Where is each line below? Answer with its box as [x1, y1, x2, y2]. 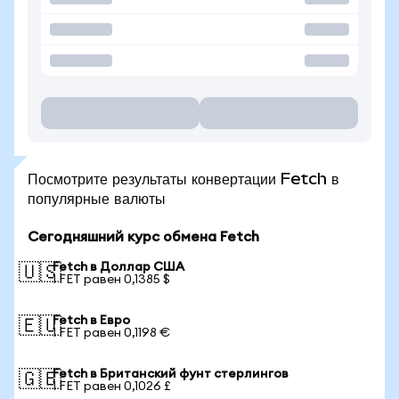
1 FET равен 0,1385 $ [53, 273, 170, 286]
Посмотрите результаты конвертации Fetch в [28, 169, 339, 188]
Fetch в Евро [53, 314, 130, 327]
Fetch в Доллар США [53, 261, 184, 273]
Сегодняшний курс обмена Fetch [28, 230, 259, 244]
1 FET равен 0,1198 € [53, 327, 170, 339]
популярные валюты [28, 189, 166, 208]
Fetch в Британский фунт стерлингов [53, 368, 289, 380]
